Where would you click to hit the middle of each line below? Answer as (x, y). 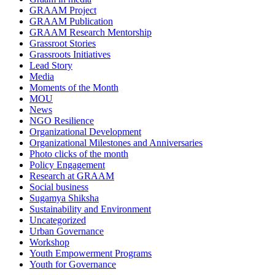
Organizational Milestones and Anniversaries (116, 143)
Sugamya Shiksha (64, 198)
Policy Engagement (67, 165)
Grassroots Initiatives (70, 55)
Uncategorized (58, 220)
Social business (59, 187)
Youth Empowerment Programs (91, 254)
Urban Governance (67, 231)
